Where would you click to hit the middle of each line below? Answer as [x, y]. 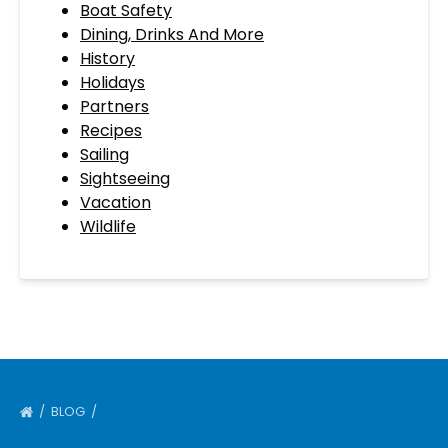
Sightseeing [125, 178]
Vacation [115, 202]
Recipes [111, 130]
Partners [114, 106]
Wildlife [108, 226]
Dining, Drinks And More [172, 34]
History [107, 58]
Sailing [104, 154]
